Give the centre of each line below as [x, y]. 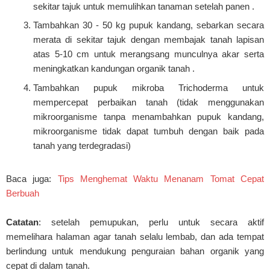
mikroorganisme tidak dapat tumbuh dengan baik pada [149, 131]
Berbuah [23, 193]
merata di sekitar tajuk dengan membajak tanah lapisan [149, 40]
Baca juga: [32, 179]
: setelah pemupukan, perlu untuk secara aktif [151, 222]
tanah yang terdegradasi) [82, 145]
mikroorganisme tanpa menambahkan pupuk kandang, [149, 116]
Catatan [22, 222]
